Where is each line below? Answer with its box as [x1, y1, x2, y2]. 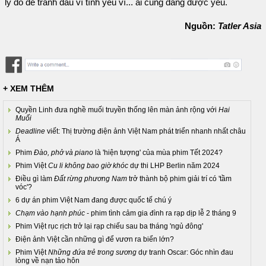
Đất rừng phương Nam [54, 175, 127, 183]
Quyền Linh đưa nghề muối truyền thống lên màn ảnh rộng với [15, 106, 218, 115]
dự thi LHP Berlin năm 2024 [128, 161, 220, 170]
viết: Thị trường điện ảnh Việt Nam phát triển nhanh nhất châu [45, 127, 246, 136]
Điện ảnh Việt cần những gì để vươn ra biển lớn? [15, 235, 174, 244]
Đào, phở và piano [34, 148, 93, 157]
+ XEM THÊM [3, 84, 54, 94]
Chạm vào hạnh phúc [15, 209, 85, 218]
